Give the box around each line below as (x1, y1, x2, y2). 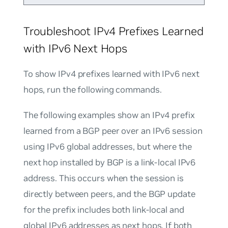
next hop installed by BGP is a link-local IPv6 (23, 157, 196, 168)
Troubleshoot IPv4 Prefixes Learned (23, 24, 204, 39)
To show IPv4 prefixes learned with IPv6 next (23, 68, 199, 80)
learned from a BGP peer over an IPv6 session (23, 125, 203, 137)
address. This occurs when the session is (23, 173, 184, 184)
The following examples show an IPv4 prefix (23, 109, 195, 121)
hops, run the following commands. (23, 84, 162, 96)
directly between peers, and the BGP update (23, 188, 195, 200)
